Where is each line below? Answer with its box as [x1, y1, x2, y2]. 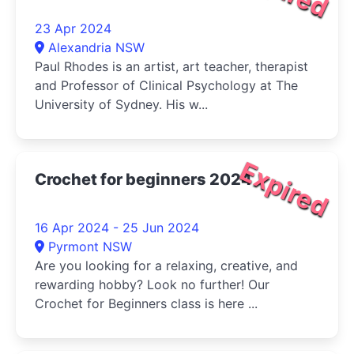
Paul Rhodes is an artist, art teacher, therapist [35, 58, 308, 74]
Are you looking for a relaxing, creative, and [35, 258, 298, 273]
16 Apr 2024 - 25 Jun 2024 [35, 220, 199, 235]
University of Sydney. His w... [35, 96, 208, 112]
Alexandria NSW [48, 40, 145, 55]
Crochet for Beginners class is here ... [35, 296, 258, 311]
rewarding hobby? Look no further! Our [35, 277, 269, 292]
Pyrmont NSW [48, 239, 132, 254]
